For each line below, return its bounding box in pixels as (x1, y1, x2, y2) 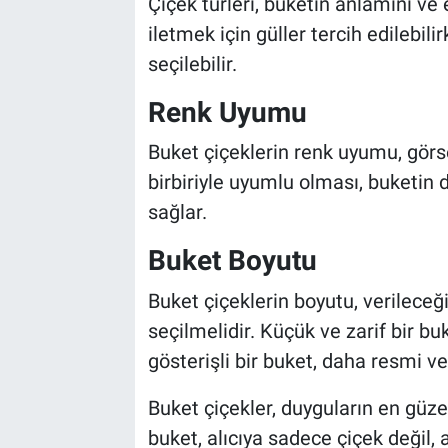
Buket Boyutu (147, 244, 317, 278)
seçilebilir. (147, 51, 237, 76)
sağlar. (147, 200, 207, 225)
